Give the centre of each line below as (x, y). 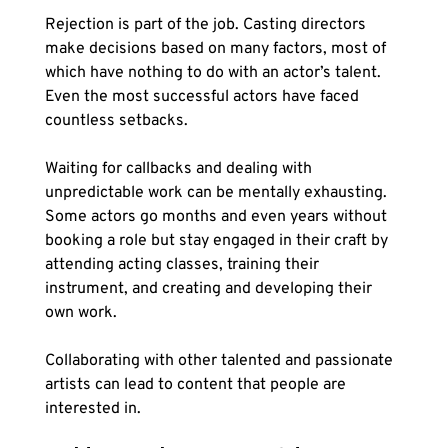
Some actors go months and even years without (217, 217)
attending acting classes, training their (183, 265)
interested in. (94, 409)
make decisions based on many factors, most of (217, 49)
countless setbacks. (116, 121)
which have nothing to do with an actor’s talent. (214, 73)
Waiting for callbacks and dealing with (180, 169)
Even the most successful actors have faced (203, 97)
